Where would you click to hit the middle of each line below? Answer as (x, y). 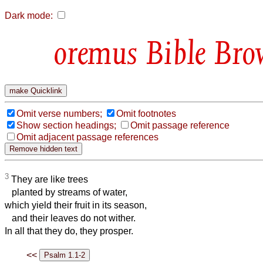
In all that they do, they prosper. (69, 231)
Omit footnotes (146, 113)
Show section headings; (66, 125)
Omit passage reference (180, 125)
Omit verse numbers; (59, 113)
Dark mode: (29, 16)
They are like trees (48, 180)
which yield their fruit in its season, (76, 205)
